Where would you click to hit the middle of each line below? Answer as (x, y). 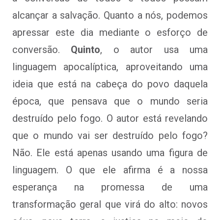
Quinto (86, 49)
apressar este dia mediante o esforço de (110, 32)
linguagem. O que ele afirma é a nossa (110, 170)
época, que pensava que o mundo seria (110, 101)
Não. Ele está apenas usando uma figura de (110, 152)
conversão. (42, 49)
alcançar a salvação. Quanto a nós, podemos (110, 15)
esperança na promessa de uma (110, 187)
